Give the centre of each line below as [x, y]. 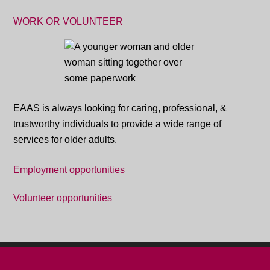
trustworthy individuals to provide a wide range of [118, 124]
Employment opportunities [69, 170]
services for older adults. [65, 140]
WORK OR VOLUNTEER [68, 21]
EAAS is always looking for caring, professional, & [120, 108]
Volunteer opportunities [63, 198]
